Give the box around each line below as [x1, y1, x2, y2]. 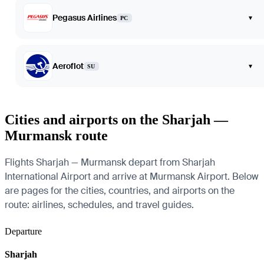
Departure [5, 226, 42, 236]
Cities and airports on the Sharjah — [5, 111, 228, 127]
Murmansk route [5, 127, 108, 143]
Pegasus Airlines [52, 12, 117, 23]
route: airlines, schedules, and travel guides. [5, 198, 194, 211]
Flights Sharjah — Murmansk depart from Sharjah [5, 156, 215, 169]
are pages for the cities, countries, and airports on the [5, 184, 235, 197]
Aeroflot [52, 61, 84, 71]
